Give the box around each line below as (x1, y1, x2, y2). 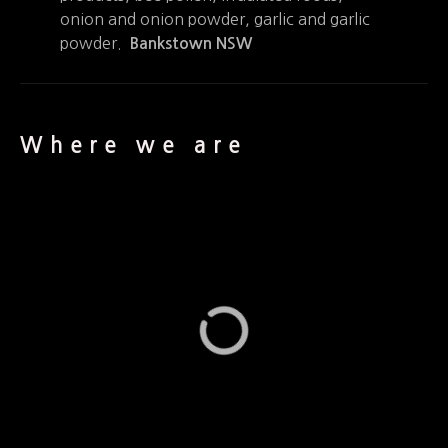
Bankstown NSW (130, 35, 252, 51)
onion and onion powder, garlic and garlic (60, 10, 370, 27)
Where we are (20, 134, 248, 157)
